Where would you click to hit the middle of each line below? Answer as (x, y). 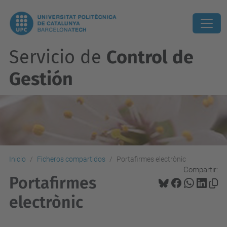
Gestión (41, 79)
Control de (150, 57)
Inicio (17, 159)
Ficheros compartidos (71, 159)
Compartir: (201, 169)
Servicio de (58, 57)
